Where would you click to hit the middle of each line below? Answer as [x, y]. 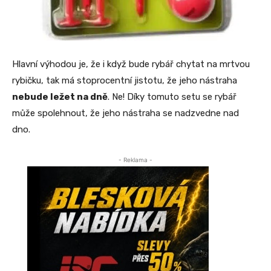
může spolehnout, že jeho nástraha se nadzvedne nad [126, 113]
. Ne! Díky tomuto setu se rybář [172, 96]
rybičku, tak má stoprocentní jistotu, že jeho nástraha [125, 80]
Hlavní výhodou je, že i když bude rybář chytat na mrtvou [131, 64]
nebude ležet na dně [60, 96]
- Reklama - [135, 159]
